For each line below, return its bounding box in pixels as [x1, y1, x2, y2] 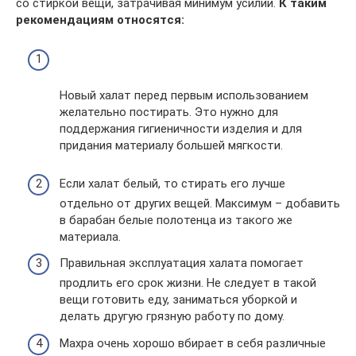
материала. [60, 229, 121, 244]
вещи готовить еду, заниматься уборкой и [60, 292, 297, 307]
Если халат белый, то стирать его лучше [60, 176, 285, 191]
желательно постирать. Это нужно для [60, 104, 278, 119]
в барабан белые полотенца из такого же [60, 212, 292, 227]
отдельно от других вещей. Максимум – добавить [60, 195, 340, 211]
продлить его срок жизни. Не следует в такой [60, 276, 316, 290]
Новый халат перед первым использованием [60, 87, 308, 103]
